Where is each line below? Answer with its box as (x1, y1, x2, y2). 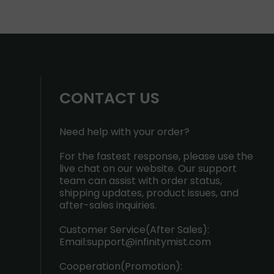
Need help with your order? (59, 125, 190, 139)
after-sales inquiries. (59, 198, 157, 212)
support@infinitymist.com (87, 235, 211, 249)
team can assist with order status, (59, 174, 222, 188)
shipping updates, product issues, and (59, 186, 239, 200)
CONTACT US (59, 87, 160, 109)
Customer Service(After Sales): (59, 223, 209, 237)
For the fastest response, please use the (59, 149, 253, 163)
